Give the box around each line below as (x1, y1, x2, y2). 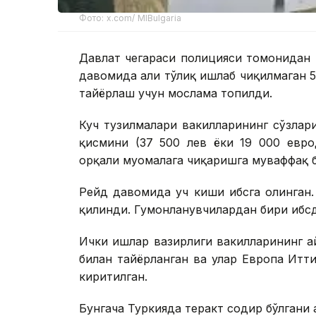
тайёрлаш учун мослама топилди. (79, 86, 272, 101)
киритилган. (79, 269, 147, 284)
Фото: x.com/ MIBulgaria (79, 13, 181, 24)
